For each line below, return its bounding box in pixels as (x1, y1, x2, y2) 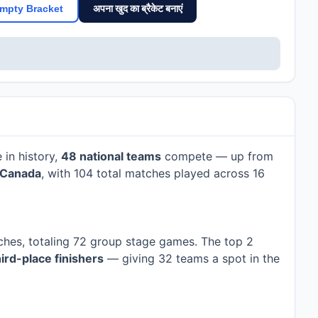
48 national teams (61, 149, 161, 164)
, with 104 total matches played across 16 (41, 166, 265, 181)
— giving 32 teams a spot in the (104, 251, 280, 266)
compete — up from (161, 149, 273, 164)
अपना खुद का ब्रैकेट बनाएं (93, 2, 182, 15)
